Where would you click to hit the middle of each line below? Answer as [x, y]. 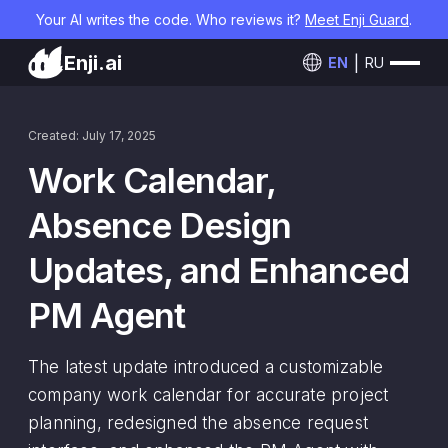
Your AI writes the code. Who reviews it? [170, 19]
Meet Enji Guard [357, 19]
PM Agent [106, 315]
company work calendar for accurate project [208, 395]
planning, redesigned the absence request [198, 423]
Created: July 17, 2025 [92, 135]
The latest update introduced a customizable [206, 367]
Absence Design [159, 225]
